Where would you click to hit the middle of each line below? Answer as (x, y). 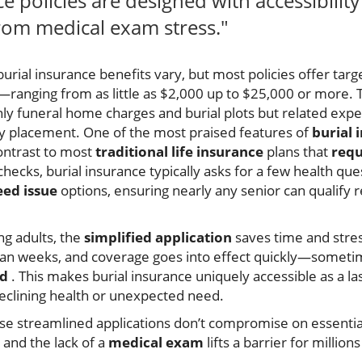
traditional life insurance (179, 152)
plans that (297, 152)
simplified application (158, 238)
